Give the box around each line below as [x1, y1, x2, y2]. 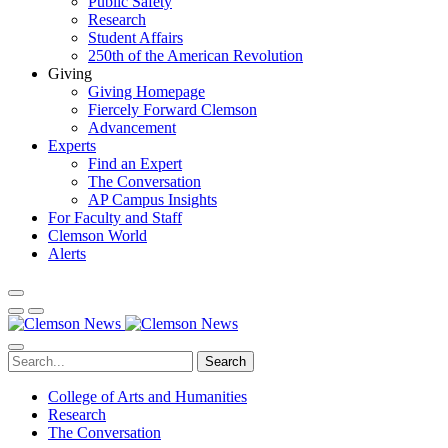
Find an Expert [88, 155, 182, 172]
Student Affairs [88, 29, 183, 46]
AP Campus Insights [88, 191, 217, 208]
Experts [48, 137, 96, 154]
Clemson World [48, 227, 147, 244]
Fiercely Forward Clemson [88, 101, 257, 118]
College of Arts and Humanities [48, 388, 247, 405]
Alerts [48, 245, 86, 262]
